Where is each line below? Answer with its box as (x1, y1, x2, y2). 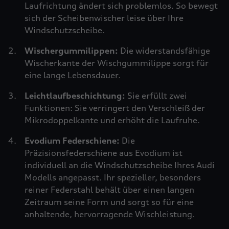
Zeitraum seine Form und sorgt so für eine (25, 197, 194, 207)
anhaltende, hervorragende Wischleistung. (25, 209, 195, 219)
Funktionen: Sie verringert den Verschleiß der (25, 103, 205, 113)
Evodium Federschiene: (25, 135, 122, 146)
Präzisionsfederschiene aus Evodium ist (25, 148, 182, 158)
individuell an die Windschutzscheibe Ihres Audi (25, 160, 215, 170)
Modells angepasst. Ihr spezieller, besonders (25, 172, 201, 182)
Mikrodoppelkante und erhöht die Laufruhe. (25, 115, 200, 125)
